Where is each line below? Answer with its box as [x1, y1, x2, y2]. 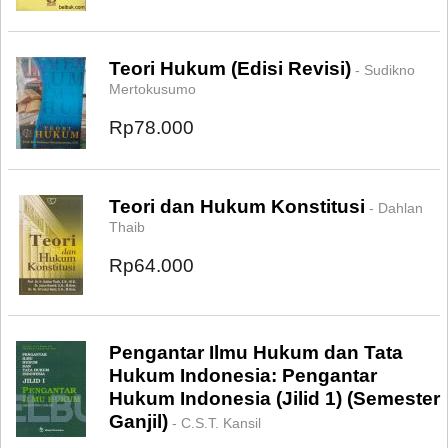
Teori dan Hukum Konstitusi [109, 196, 365, 217]
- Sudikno [351, 62, 415, 78]
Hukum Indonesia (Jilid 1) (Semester [109, 388, 440, 409]
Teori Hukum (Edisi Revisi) [109, 58, 351, 79]
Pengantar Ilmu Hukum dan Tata [109, 342, 403, 363]
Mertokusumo [109, 81, 196, 97]
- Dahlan [365, 200, 423, 216]
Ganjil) [109, 411, 168, 432]
